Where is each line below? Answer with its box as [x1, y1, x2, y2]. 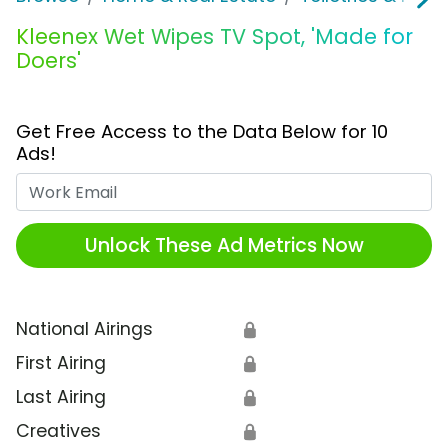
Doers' [16, 46, 81, 76]
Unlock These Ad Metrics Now [84, 231, 364, 259]
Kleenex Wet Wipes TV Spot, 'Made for [16, 22, 413, 52]
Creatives [16, 419, 101, 444]
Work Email [223, 173, 318, 198]
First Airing [16, 351, 106, 376]
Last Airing [16, 385, 106, 410]
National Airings [16, 317, 153, 342]
